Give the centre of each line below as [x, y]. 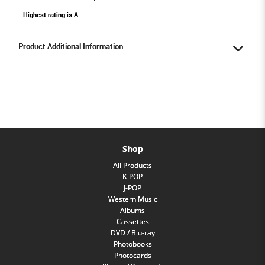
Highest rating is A [51, 15]
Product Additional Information [71, 47]
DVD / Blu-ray [132, 233]
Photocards [132, 256]
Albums [132, 211]
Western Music [132, 199]
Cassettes [132, 222]
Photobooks [132, 244]
